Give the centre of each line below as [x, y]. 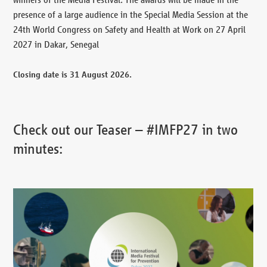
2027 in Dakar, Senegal [56, 44]
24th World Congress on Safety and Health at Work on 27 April [130, 29]
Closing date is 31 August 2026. [73, 74]
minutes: [38, 148]
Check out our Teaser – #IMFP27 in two [126, 129]
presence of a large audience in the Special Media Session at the [131, 14]
